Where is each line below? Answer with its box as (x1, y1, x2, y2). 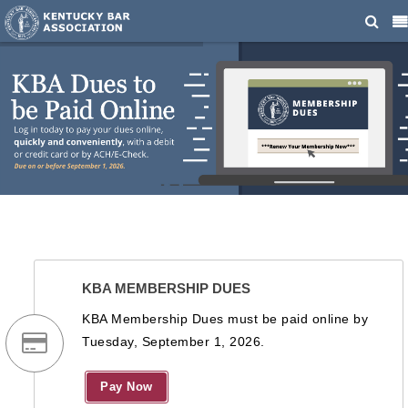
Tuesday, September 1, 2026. (82, 334, 265, 349)
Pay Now (100, 380, 153, 393)
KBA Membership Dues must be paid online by (82, 311, 368, 326)
